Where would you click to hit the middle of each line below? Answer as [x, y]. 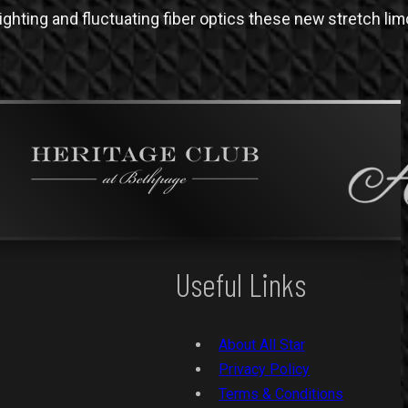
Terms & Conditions [281, 393]
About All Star [262, 344]
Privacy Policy [265, 369]
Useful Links [240, 285]
